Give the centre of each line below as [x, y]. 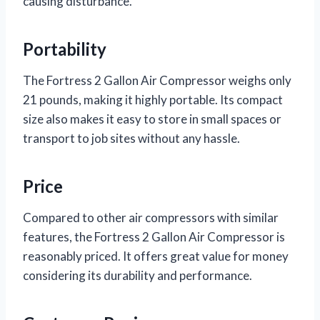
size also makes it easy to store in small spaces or [152, 119]
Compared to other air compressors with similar [151, 217]
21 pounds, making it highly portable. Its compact [153, 99]
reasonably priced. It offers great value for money [156, 256]
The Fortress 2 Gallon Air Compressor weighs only [157, 80]
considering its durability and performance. [137, 275]
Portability [65, 49]
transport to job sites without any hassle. [131, 138]
